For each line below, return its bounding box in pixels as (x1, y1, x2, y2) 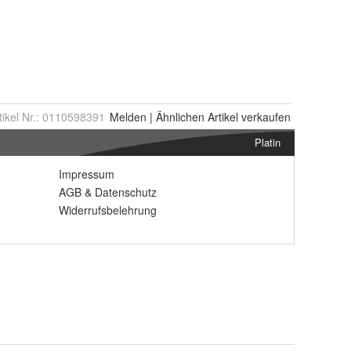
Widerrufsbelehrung (59, 202, 157, 218)
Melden (110, 109, 147, 125)
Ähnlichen (156, 109, 204, 125)
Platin (255, 135, 280, 150)
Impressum (59, 166, 114, 182)
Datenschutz (95, 184, 157, 200)
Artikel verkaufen (204, 109, 291, 125)
